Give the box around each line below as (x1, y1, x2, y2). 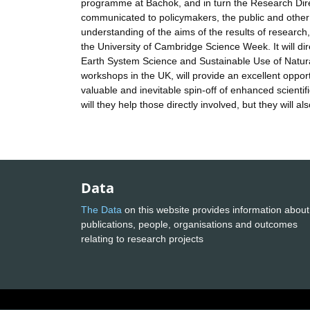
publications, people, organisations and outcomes (81, 218, 298, 230)
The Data (81, 203, 122, 215)
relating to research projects (81, 232, 206, 244)
